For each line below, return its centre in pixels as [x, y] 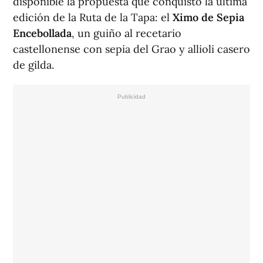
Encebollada [42, 33]
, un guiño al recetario [127, 33]
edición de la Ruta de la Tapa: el [93, 18]
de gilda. [33, 65]
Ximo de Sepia [208, 18]
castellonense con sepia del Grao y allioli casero [131, 49]
